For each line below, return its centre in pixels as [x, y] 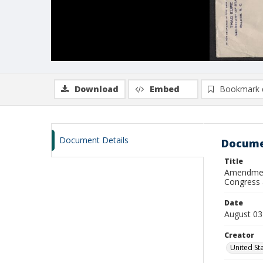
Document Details [94, 140]
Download [97, 89]
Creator [239, 235]
